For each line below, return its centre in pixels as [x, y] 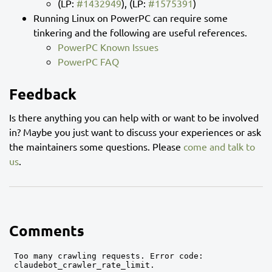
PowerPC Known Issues [108, 47]
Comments [47, 231]
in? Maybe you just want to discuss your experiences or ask [135, 132]
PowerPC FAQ [88, 62]
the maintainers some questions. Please [96, 147]
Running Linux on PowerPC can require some [131, 18]
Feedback [43, 94]
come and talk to [219, 147]
